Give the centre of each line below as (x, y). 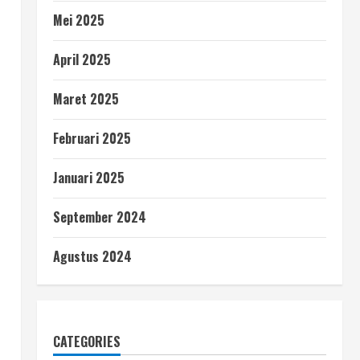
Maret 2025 (86, 99)
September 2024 (100, 217)
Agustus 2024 (92, 256)
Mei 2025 (79, 20)
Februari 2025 (92, 138)
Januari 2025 (89, 178)
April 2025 (82, 59)
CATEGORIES (87, 342)
